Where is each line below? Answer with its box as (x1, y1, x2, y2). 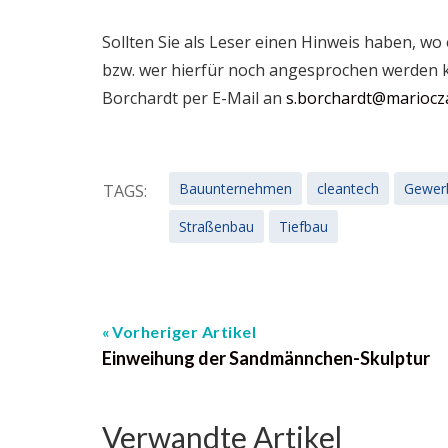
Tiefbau (279, 217, 328, 236)
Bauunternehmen (179, 179, 292, 198)
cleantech (317, 179, 379, 198)
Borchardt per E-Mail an (102, 87, 286, 109)
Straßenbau (179, 217, 254, 236)
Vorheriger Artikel (112, 322, 256, 341)
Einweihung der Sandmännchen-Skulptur (102, 347, 430, 369)
